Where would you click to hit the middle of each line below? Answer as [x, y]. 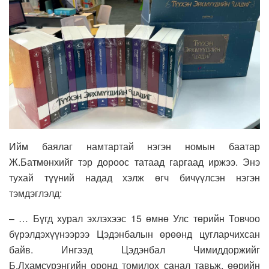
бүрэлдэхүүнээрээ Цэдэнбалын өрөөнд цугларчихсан [134, 234]
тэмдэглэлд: [35, 193]
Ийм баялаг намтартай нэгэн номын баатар [134, 147]
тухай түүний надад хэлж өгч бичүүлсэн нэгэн [134, 178]
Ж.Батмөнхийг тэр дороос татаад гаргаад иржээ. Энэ [134, 162]
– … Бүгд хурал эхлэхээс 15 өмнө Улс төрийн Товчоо [134, 219]
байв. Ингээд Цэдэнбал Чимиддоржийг [134, 250]
